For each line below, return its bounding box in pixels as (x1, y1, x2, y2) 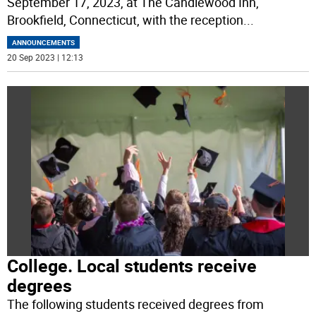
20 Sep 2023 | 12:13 (7, 51, 84, 63)
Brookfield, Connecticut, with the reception (7, 11, 244, 29)
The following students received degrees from (7, 295, 265, 312)
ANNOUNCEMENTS (12, 37, 75, 48)
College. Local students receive (7, 253, 257, 277)
